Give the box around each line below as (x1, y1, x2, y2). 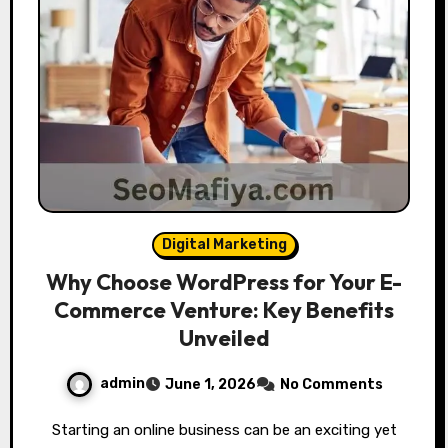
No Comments (279, 376, 383, 394)
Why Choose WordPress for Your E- (46, 268, 402, 297)
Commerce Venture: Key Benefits (54, 296, 394, 325)
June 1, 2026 (164, 376, 256, 394)
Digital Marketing (161, 236, 287, 254)
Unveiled (178, 324, 270, 353)
